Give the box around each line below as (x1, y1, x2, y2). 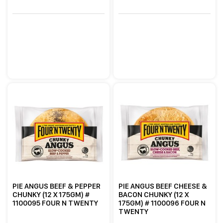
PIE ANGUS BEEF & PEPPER (12, 181, 101, 191)
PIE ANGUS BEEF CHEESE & (118, 181, 208, 191)
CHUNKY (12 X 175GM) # (12, 190, 90, 199)
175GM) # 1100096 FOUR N (118, 198, 206, 208)
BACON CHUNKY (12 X (118, 190, 189, 199)
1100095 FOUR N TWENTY (12, 198, 99, 208)
